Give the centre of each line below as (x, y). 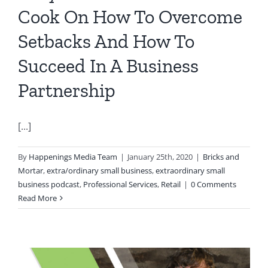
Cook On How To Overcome (130, 17)
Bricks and (221, 157)
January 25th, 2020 (160, 157)
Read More (37, 198)
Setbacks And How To (106, 41)
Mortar (31, 170)
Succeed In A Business (108, 66)
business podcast (49, 184)
